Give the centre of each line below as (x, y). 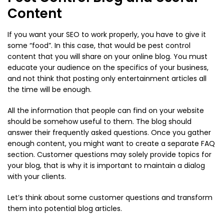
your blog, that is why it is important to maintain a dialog (106, 166)
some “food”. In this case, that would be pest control (99, 46)
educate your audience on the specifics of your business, (108, 68)
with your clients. (37, 177)
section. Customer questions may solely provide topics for (109, 155)
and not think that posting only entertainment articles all (107, 79)
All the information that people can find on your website (106, 111)
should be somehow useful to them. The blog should (99, 122)
